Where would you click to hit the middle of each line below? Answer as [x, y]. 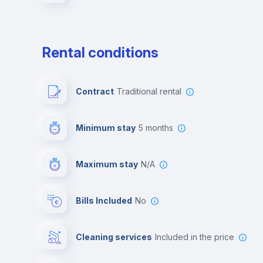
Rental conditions [100, 53]
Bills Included [104, 200]
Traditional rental [152, 91]
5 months [158, 128]
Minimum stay [106, 128]
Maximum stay [107, 164]
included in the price [195, 237]
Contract [95, 91]
